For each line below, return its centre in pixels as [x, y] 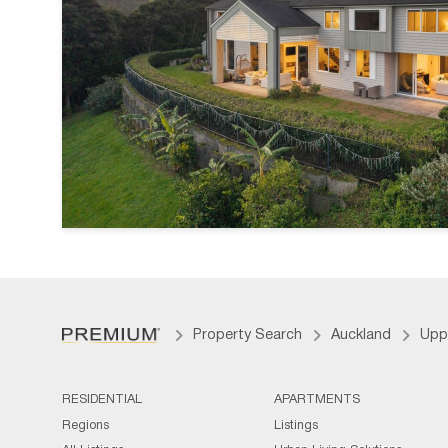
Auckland [360, 336]
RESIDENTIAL [102, 400]
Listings [295, 425]
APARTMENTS [316, 400]
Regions [85, 425]
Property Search [247, 336]
